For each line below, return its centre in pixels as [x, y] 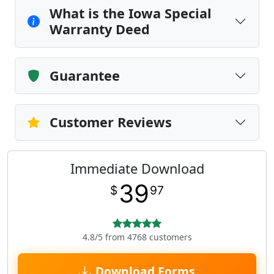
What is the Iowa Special [131, 13]
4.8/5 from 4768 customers [137, 237]
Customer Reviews [111, 122]
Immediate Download [137, 168]
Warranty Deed [100, 29]
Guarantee [85, 76]
